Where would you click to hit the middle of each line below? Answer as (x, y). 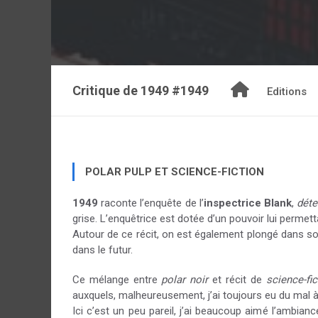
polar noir (185, 280)
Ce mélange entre (117, 280)
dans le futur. (103, 250)
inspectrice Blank (248, 203)
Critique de (106, 91)
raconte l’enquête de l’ (151, 203)
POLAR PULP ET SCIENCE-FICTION (175, 172)
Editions (287, 92)
